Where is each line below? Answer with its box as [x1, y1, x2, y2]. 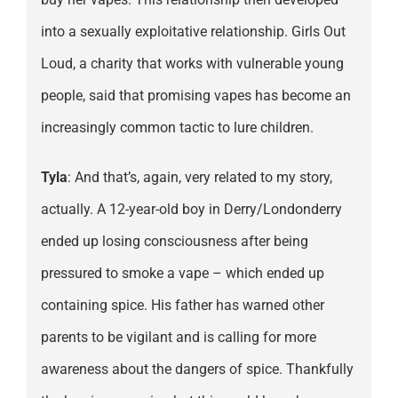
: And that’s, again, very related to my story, [67, 169, 332, 187]
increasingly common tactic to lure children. [40, 119, 314, 137]
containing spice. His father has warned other [40, 297, 324, 314]
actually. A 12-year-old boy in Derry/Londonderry [40, 201, 342, 219]
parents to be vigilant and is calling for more [40, 329, 316, 346]
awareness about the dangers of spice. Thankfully [40, 361, 354, 378]
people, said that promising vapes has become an [40, 87, 351, 105]
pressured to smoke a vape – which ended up [40, 265, 324, 283]
